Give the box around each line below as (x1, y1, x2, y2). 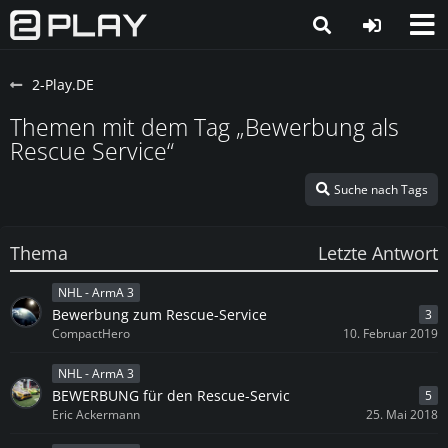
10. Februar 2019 (343, 324, 438, 342)
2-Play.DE (32, 75, 94, 94)
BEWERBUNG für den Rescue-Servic (52, 385, 290, 405)
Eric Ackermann (52, 405, 140, 423)
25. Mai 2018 (366, 405, 438, 423)
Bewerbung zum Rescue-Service (52, 304, 267, 324)
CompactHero (52, 324, 130, 342)
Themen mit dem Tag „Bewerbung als (10, 111, 399, 143)
